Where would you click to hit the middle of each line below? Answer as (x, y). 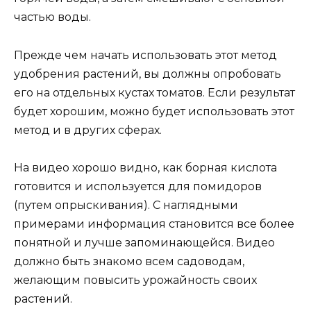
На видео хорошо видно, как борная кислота (145, 167)
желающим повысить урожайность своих (135, 280)
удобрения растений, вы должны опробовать (148, 74)
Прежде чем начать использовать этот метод (145, 55)
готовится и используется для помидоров (138, 186)
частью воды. (52, 17)
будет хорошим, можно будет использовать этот (154, 111)
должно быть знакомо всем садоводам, (129, 261)
